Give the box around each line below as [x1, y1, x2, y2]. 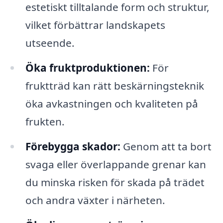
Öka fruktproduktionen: [25, 60, 150, 75]
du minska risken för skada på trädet [25, 175, 205, 189]
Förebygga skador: [25, 139, 120, 153]
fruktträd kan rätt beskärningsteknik [25, 78, 204, 93]
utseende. [25, 36, 75, 50]
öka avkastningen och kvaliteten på [25, 96, 198, 111]
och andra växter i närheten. [25, 193, 165, 207]
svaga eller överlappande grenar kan [25, 157, 206, 171]
